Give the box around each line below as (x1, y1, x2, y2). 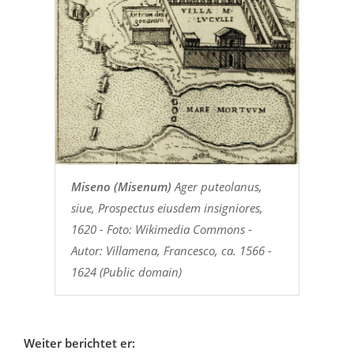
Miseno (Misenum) (70, 179, 171, 195)
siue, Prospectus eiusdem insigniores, (70, 200, 263, 217)
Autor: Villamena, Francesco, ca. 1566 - (70, 243, 272, 259)
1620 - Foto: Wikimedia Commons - (70, 221, 252, 238)
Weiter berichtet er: (24, 335, 135, 352)
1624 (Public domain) (70, 264, 182, 281)
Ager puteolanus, (171, 179, 262, 195)
